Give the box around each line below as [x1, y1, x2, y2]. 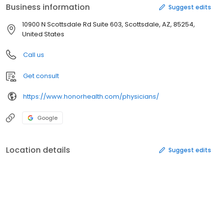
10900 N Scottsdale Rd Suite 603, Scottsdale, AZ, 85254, [22, 20, 195, 29]
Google [37, 114, 57, 122]
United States [22, 29, 64, 39]
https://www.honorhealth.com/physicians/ [23, 91, 159, 101]
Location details [6, 144, 70, 156]
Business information [6, 1, 90, 13]
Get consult [23, 71, 59, 81]
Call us [23, 50, 44, 60]
